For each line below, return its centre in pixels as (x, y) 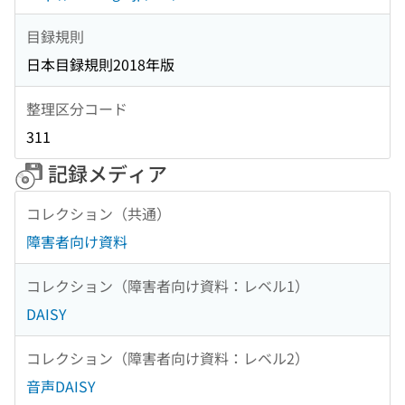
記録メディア (105, 173)
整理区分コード (77, 108)
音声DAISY (61, 386)
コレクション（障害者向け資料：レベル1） (168, 285)
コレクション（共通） (99, 213)
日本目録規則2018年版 (100, 65)
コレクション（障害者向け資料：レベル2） (168, 358)
